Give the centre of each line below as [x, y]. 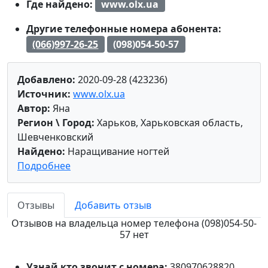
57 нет [134, 234]
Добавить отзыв [113, 205]
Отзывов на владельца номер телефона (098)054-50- [134, 223]
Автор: [34, 108]
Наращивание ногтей [117, 151]
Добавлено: [46, 79]
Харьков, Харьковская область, [169, 122]
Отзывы [36, 205]
